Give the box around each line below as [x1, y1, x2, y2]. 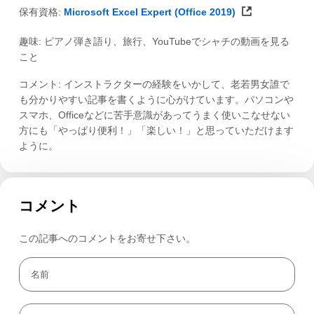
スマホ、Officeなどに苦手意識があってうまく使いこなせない [18, 109, 290, 121]
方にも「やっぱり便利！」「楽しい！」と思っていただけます [18, 125, 294, 137]
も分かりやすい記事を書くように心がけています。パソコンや [18, 94, 294, 106]
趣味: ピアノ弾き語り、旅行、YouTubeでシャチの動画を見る [18, 36, 289, 48]
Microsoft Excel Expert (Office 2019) [63, 6, 235, 18]
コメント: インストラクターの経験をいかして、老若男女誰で [18, 78, 289, 90]
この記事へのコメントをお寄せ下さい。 [18, 232, 196, 244]
